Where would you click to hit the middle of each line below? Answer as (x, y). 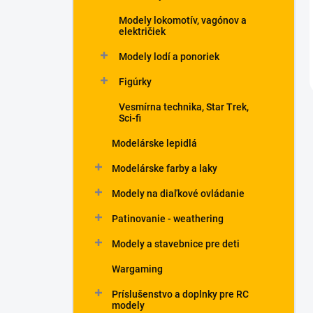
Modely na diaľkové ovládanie (178, 194)
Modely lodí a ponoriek (169, 57)
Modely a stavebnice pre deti (176, 244)
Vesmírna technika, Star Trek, (184, 107)
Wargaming (137, 269)
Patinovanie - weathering (168, 219)
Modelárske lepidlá (154, 143)
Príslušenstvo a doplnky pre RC (180, 294)
